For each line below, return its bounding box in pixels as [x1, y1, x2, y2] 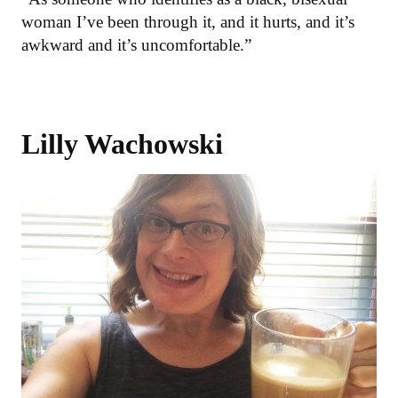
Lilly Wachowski [21, 128, 223, 161]
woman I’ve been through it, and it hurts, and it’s [21, 12, 354, 32]
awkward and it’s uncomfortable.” [21, 36, 251, 55]
